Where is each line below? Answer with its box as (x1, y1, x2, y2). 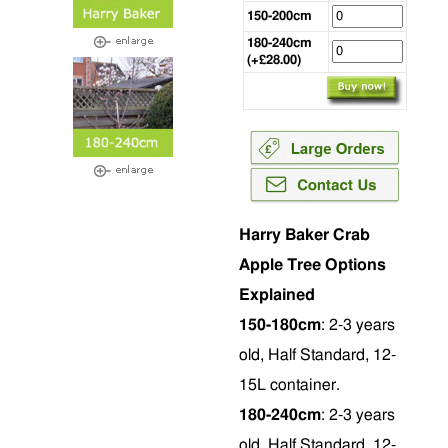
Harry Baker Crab (239, 227, 370, 243)
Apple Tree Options (239, 257, 386, 273)
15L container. (239, 377, 340, 393)
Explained (239, 287, 315, 303)
